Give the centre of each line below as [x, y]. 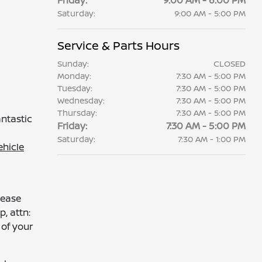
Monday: [74, 76]
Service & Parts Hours [118, 45]
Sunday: [73, 63]
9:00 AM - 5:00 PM [210, 13]
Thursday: [77, 113]
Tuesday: [75, 88]
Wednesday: [81, 100]
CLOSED [229, 63]
